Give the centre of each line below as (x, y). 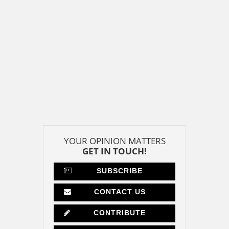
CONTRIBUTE (120, 213)
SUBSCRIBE (120, 171)
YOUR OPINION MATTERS (114, 141)
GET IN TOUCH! (114, 151)
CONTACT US (120, 192)
